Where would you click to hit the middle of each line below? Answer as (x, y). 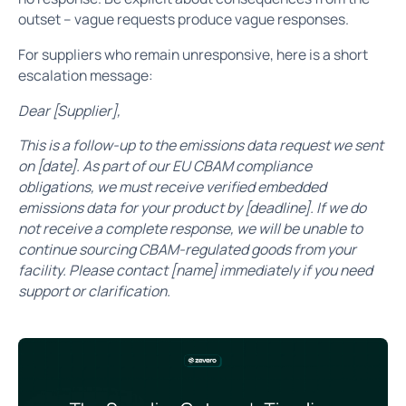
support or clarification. (94, 291)
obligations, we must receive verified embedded (172, 187)
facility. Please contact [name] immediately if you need (195, 271)
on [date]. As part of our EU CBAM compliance (164, 166)
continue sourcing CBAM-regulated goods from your (187, 250)
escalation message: (85, 75)
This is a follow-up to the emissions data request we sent (200, 145)
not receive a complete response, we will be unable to (190, 229)
